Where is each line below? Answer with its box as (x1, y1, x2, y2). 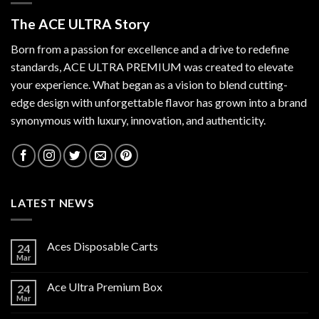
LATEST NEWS (11, 195, 95, 209)
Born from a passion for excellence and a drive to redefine (11, 41, 289, 56)
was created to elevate (182, 59, 293, 73)
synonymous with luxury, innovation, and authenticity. (11, 113, 266, 127)
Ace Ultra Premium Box (47, 280, 162, 294)
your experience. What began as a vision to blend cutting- (11, 77, 288, 91)
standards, (11, 59, 63, 73)
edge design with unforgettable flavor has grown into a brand (11, 95, 307, 109)
